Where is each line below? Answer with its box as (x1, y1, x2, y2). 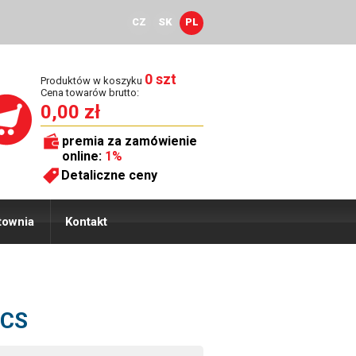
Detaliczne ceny (61, 168, 157, 183)
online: (62, 149, 105, 164)
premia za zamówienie (62, 133, 197, 149)
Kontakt (65, 215, 107, 229)
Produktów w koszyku (41, 75, 145, 87)
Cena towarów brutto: (41, 87, 139, 99)
